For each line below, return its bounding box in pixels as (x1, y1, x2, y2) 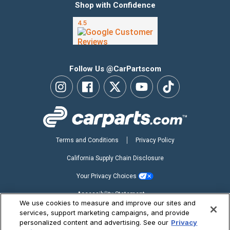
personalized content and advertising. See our (20, 218, 169, 226)
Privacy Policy (135, 136, 175, 144)
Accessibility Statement (77, 190, 145, 198)
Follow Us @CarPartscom (69, 64, 161, 73)
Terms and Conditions (55, 136, 119, 144)
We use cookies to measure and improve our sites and (20, 199, 196, 207)
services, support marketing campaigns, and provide (20, 208, 190, 217)
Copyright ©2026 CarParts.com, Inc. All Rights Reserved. (34, 208, 196, 216)
